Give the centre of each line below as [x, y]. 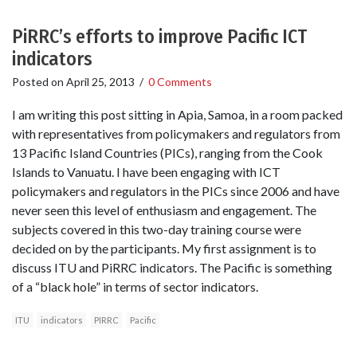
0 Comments [180, 82]
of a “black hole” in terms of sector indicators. [135, 287]
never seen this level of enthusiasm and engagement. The [164, 210]
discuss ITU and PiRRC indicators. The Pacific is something [172, 268]
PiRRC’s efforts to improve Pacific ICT [159, 37]
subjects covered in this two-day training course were [157, 229]
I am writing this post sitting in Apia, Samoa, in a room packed [177, 115]
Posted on [39, 82]
